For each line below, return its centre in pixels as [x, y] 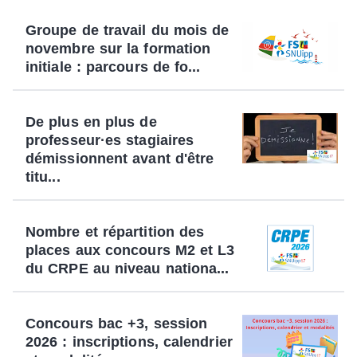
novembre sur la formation [118, 48]
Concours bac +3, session [117, 323]
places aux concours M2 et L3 [130, 250]
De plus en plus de [91, 122]
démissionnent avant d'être [120, 158]
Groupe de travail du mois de [127, 30]
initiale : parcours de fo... [113, 67]
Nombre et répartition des [115, 231]
